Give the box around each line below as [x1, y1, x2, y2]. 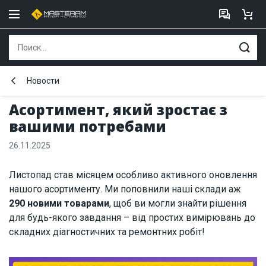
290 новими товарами [9, 198, 109, 209]
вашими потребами [9, 116, 166, 136]
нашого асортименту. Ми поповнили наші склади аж [9, 183, 241, 195]
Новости [27, 76, 59, 85]
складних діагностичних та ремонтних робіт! [9, 226, 205, 237]
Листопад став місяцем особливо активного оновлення [9, 169, 257, 180]
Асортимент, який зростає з [9, 100, 227, 119]
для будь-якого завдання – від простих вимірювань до [9, 212, 255, 223]
